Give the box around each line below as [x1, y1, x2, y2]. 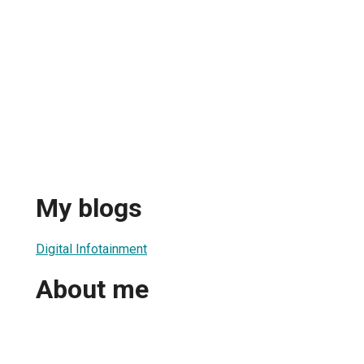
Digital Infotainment [36, 240, 147, 257]
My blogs [36, 193, 142, 224]
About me [36, 274, 149, 305]
